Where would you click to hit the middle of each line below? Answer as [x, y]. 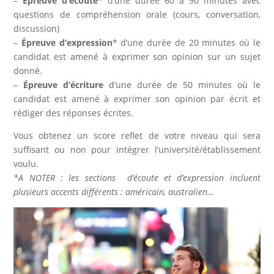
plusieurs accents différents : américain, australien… [114, 191]
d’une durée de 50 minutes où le [182, 84]
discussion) [37, 28]
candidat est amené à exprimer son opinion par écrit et [137, 98]
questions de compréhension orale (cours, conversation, [137, 14]
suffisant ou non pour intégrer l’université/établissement [137, 149]
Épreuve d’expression [67, 42]
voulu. [26, 163]
